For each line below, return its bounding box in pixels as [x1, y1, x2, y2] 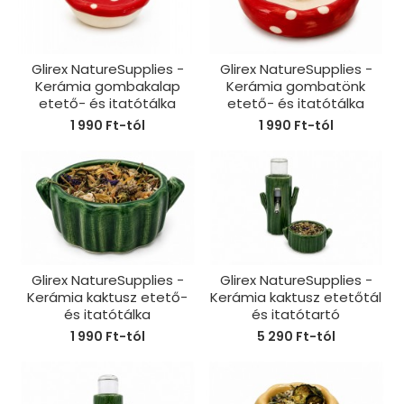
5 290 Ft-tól [256, 327, 335, 346]
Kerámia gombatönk [226, 76, 366, 96]
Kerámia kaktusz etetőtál [210, 288, 382, 308]
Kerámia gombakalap [34, 76, 180, 96]
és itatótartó [252, 305, 341, 325]
